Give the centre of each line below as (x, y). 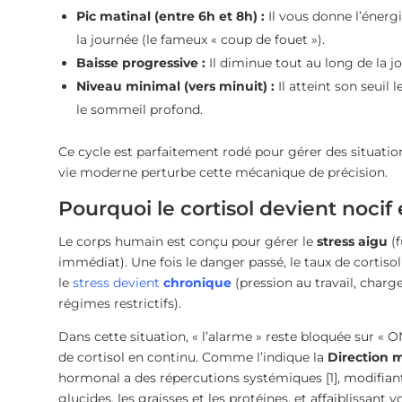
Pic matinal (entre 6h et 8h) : (170, 17)
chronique (197, 283)
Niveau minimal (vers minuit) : (175, 87)
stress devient (118, 283)
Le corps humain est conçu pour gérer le (187, 242)
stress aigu (352, 242)
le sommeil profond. (139, 110)
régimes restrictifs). (119, 304)
